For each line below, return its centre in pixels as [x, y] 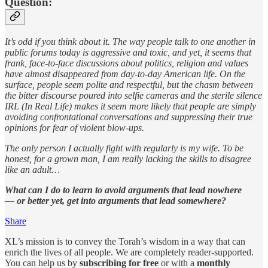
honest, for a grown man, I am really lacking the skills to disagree [128, 159]
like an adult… [32, 169]
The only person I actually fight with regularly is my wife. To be [124, 148]
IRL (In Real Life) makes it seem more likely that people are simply [130, 106]
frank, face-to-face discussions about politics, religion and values [127, 63]
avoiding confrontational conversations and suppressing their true [129, 117]
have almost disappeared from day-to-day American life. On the [125, 74]
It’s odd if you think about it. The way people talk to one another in [130, 41]
